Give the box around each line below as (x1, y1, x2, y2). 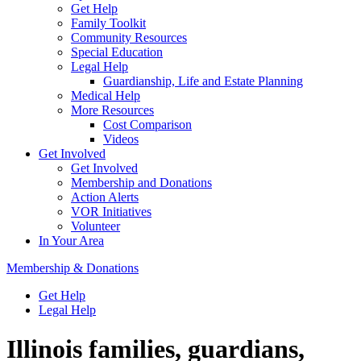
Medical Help (71, 89, 140, 102)
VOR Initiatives (71, 205, 151, 218)
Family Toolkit (71, 16, 146, 30)
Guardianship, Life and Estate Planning (103, 74, 303, 88)
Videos (103, 132, 139, 146)
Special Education (71, 45, 163, 59)
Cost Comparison (103, 118, 192, 131)
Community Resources (71, 31, 187, 44)
